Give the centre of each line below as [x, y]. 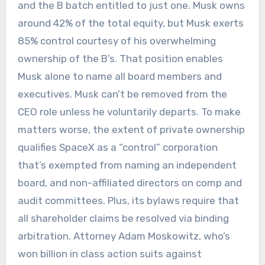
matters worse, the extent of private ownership [131, 130]
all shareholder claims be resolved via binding [123, 219]
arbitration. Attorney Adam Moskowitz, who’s [124, 236]
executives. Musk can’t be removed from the [122, 94]
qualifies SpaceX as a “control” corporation [117, 148]
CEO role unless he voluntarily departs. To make [129, 112]
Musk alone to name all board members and [119, 77]
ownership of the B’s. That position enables [120, 59]
